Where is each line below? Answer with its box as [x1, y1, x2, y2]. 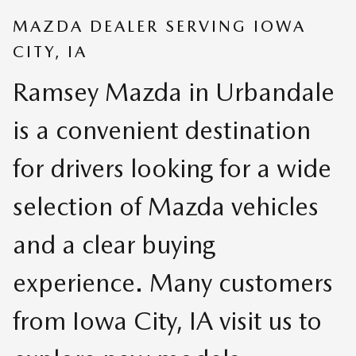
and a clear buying [13, 228, 215, 260]
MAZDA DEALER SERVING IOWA [13, 17, 306, 36]
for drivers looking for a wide [13, 152, 331, 184]
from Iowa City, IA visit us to [13, 304, 322, 336]
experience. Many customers [13, 266, 333, 298]
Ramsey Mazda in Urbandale [13, 75, 335, 107]
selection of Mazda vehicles [13, 190, 319, 222]
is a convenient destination [13, 114, 311, 145]
